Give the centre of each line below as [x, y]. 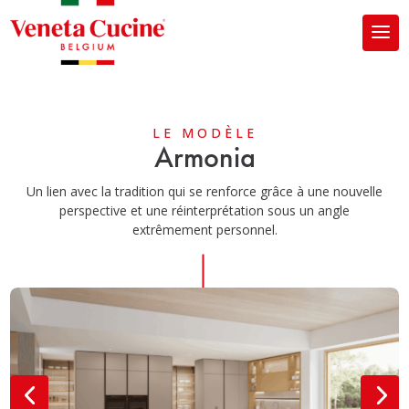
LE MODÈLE [204, 133]
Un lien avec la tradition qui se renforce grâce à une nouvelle [204, 191]
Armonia [204, 157]
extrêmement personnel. [204, 230]
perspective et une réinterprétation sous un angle [204, 210]
